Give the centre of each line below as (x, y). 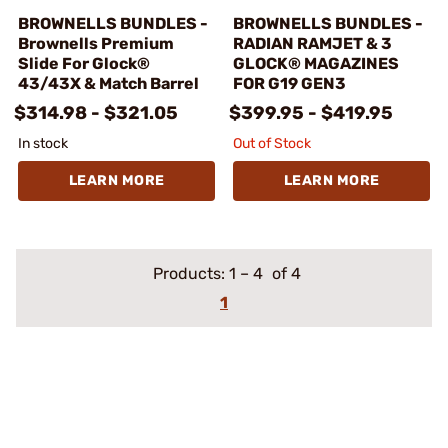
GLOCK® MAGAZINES (316, 63)
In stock (43, 143)
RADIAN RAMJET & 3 (312, 43)
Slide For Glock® (84, 63)
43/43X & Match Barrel (108, 83)
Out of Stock (272, 143)
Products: (190, 273)
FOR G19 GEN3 (289, 83)
